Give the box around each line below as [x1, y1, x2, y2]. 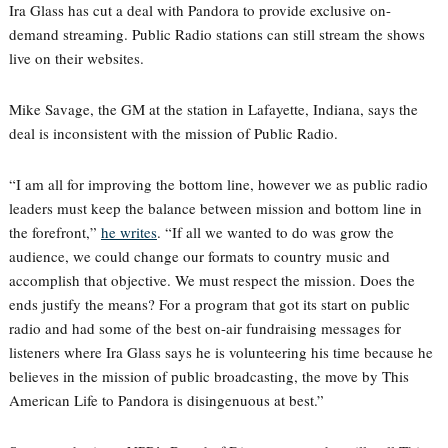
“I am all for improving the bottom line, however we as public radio [8, 174, 428, 194]
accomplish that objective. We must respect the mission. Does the [8, 270, 415, 290]
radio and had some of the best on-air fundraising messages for [8, 318, 401, 338]
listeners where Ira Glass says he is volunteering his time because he [8, 342, 433, 362]
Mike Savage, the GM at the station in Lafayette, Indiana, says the [8, 99, 418, 119]
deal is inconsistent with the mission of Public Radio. [8, 123, 338, 143]
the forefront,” [8, 222, 101, 242]
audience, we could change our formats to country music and [8, 246, 390, 266]
